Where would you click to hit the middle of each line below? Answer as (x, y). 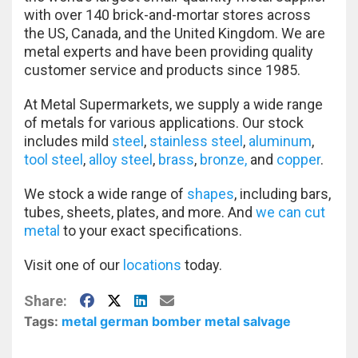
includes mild (66, 141)
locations (152, 265)
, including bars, (282, 193)
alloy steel (121, 159)
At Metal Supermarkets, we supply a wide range (173, 104)
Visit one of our (74, 265)
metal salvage (248, 321)
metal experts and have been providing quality (169, 51)
